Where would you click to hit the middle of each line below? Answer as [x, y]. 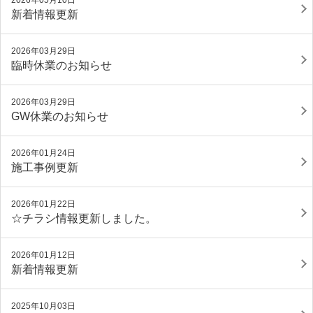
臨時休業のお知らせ [61, 65]
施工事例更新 [45, 167]
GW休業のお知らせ [60, 116]
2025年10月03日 [43, 306]
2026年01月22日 [43, 204]
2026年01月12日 [43, 255]
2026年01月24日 [43, 153]
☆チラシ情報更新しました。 [84, 218]
